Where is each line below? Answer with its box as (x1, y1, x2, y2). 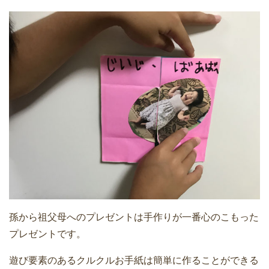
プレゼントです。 (9, 229, 86, 240)
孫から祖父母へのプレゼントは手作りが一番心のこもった (9, 212, 259, 223)
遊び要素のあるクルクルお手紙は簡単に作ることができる (9, 255, 259, 266)
